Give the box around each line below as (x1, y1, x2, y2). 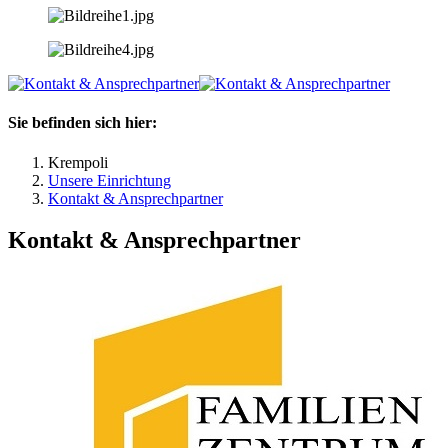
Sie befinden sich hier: (8, 114, 157, 132)
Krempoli (48, 153, 108, 171)
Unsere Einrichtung (48, 171, 171, 189)
